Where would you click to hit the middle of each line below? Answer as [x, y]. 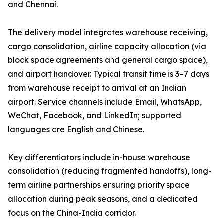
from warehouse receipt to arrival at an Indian [97, 88]
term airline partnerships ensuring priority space [99, 185]
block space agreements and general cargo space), [108, 60]
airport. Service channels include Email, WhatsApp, [105, 102]
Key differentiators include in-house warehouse [99, 157]
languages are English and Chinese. [76, 130]
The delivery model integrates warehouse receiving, [108, 32]
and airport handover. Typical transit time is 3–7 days [109, 74]
